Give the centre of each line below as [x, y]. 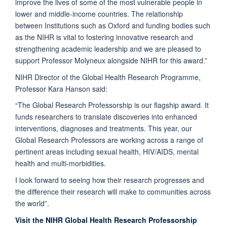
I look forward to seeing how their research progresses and [110, 180]
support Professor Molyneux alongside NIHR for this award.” [112, 60]
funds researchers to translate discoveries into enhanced [106, 117]
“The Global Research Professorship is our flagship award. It [112, 105]
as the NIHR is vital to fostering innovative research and [104, 37]
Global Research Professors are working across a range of [109, 140]
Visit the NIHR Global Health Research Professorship [106, 220]
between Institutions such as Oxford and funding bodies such [113, 25]
